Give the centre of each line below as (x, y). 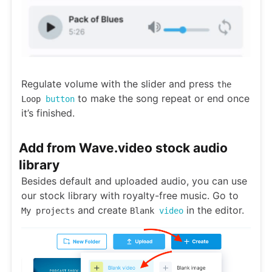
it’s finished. (48, 113)
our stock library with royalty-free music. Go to (130, 196)
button (60, 99)
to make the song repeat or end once (162, 99)
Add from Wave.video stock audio (123, 148)
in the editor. (214, 210)
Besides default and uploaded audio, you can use (134, 181)
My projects (48, 211)
